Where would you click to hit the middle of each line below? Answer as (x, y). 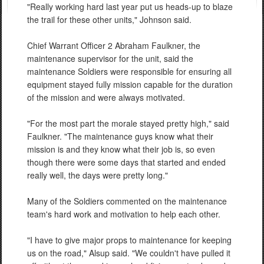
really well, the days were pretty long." (98, 175)
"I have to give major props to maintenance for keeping (129, 240)
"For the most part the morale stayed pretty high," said (128, 123)
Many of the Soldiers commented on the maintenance (127, 201)
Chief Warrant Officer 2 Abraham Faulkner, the (114, 45)
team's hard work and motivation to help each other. (124, 214)
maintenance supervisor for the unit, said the (110, 58)
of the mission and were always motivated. (106, 97)
